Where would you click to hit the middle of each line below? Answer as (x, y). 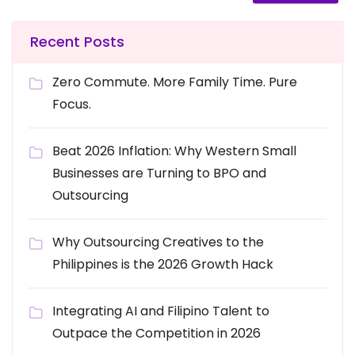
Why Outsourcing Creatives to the (158, 242)
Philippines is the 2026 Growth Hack (163, 264)
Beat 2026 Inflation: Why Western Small (174, 151)
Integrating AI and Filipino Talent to (161, 311)
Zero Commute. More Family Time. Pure (175, 82)
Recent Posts (77, 41)
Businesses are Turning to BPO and (159, 173)
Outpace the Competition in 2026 (157, 333)
